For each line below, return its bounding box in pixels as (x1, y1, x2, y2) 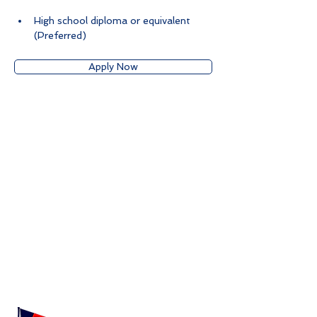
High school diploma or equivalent (34, 14, 193, 26)
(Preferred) (34, 29, 86, 41)
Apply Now (88, 60, 138, 72)
